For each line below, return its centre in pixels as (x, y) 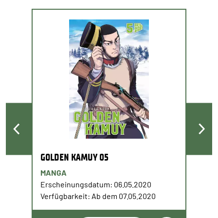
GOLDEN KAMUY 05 (74, 157)
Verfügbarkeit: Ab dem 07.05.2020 (98, 196)
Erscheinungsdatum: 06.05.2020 (96, 184)
